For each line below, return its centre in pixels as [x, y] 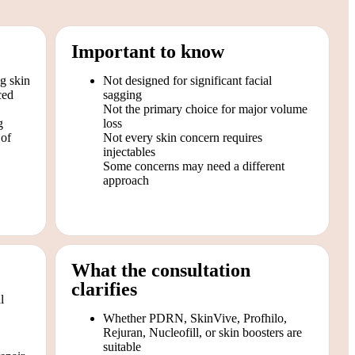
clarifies [104, 289]
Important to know [148, 51]
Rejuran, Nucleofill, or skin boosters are [202, 332]
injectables [129, 151]
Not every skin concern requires [183, 137]
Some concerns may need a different [194, 166]
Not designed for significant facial [187, 80]
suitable [122, 346]
